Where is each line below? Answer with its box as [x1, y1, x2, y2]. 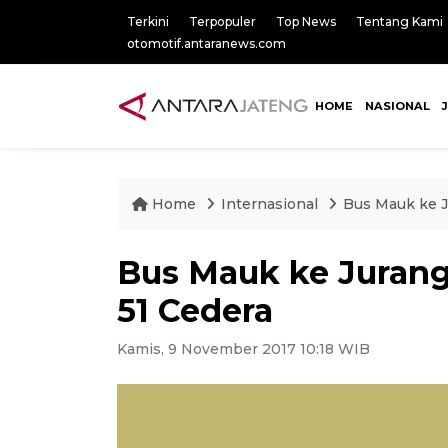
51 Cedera [117, 291, 273, 330]
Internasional [221, 195, 322, 213]
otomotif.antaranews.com [127, 36, 286, 51]
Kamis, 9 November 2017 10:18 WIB [117, 340, 370, 358]
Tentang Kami [356, 14, 443, 29]
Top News [276, 14, 336, 29]
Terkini [127, 14, 169, 29]
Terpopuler [189, 14, 256, 29]
